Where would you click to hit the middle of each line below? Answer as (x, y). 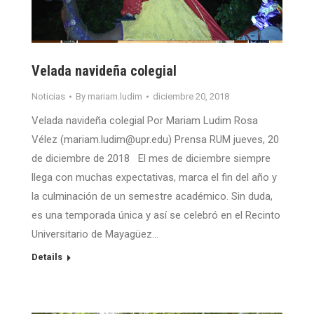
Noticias (48, 97)
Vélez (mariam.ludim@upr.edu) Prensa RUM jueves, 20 (155, 140)
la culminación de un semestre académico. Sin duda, (152, 197)
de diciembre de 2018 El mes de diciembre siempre (151, 159)
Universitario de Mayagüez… (95, 234)
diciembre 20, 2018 (191, 97)
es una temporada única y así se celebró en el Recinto (156, 216)
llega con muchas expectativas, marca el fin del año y (154, 178)
